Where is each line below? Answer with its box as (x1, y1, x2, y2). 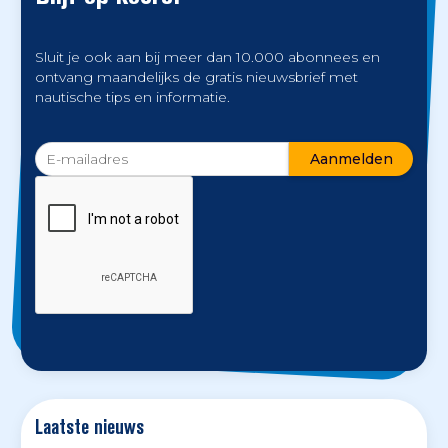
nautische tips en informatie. (34, 89, 230, 106)
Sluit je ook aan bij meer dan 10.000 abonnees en (34, 49, 380, 66)
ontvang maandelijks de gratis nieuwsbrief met (34, 69, 358, 86)
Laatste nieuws (34, 414, 144, 439)
